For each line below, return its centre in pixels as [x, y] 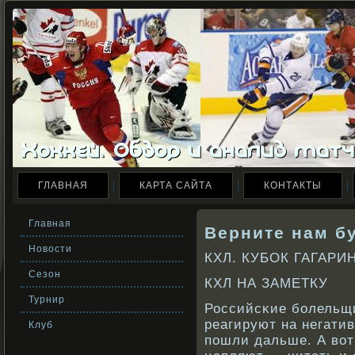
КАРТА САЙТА [176, 185]
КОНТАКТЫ [293, 185]
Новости [50, 249]
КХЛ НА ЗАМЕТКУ [266, 283]
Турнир [47, 300]
